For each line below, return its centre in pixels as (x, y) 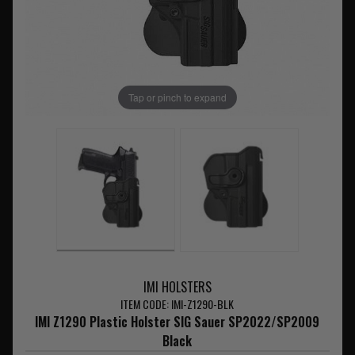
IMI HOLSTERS (177, 287)
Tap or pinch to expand (177, 97)
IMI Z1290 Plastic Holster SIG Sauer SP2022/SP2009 (177, 322)
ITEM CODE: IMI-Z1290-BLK (177, 304)
